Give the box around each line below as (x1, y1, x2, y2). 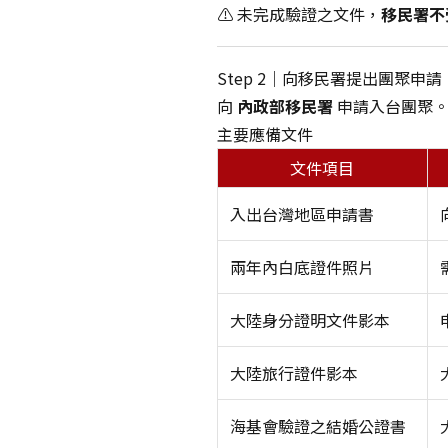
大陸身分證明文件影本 (229, 308, 390, 332)
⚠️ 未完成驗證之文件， (216, 2, 381, 26)
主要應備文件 (216, 122, 313, 146)
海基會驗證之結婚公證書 (229, 414, 406, 438)
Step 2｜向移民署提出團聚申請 (216, 66, 442, 90)
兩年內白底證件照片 (229, 255, 374, 279)
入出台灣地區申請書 (229, 202, 374, 226)
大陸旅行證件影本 (229, 361, 358, 385)
